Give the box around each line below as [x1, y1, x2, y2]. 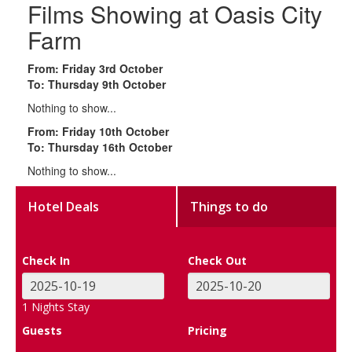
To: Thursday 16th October [27, 138, 172, 155]
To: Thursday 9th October [27, 75, 166, 92]
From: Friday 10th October [27, 123, 169, 139]
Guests [22, 322, 63, 338]
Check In [22, 252, 71, 268]
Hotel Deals [28, 197, 100, 215]
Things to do [190, 197, 269, 215]
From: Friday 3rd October [27, 60, 163, 76]
